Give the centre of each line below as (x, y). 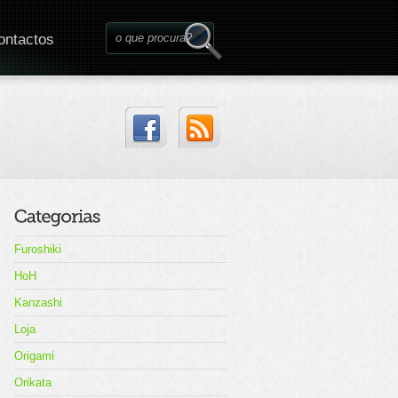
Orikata (33, 382)
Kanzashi (38, 302)
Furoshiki (38, 249)
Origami (34, 356)
